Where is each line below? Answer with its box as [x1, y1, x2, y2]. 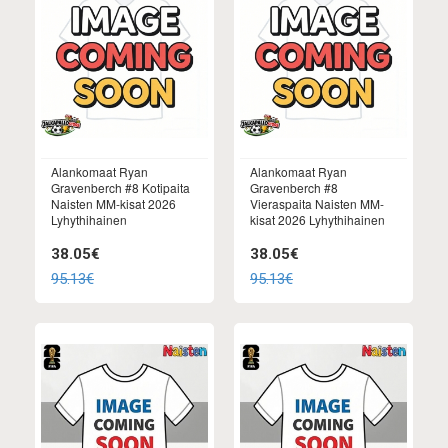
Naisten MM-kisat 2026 [51, 195, 176, 213]
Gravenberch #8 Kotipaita [51, 179, 190, 197]
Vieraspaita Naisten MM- [250, 195, 384, 213]
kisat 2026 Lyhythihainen [250, 211, 385, 229]
